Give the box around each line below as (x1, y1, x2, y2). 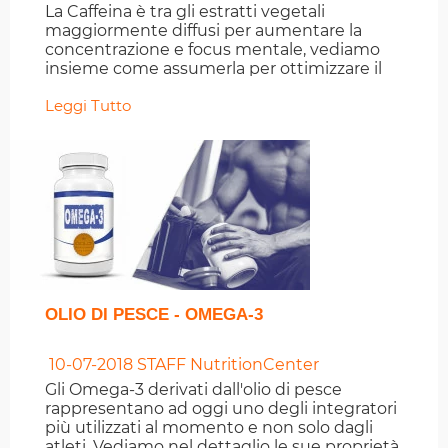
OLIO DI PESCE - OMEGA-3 (45, 305, 263, 325)
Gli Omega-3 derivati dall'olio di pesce (45, 380, 342, 400)
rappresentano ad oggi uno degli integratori (45, 399, 397, 419)
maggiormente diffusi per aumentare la (45, 21, 362, 41)
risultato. (45, 78, 114, 98)
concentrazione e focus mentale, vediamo (45, 40, 380, 60)
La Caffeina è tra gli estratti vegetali (45, 2, 325, 22)
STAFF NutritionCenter (133, 355, 319, 375)
